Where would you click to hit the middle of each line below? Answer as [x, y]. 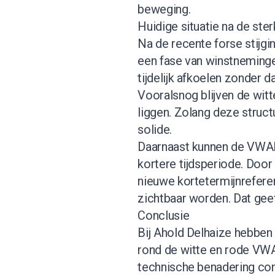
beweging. [164, 9]
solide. [155, 129]
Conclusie [164, 215]
